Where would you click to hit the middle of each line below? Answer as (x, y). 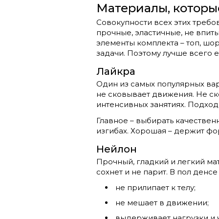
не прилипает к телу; (155, 187)
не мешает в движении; (162, 202)
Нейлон (117, 149)
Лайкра (116, 71)
